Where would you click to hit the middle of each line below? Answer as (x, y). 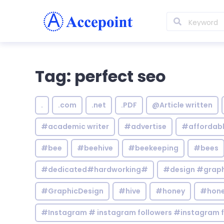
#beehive (95, 148)
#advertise (145, 126)
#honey (170, 191)
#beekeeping (153, 148)
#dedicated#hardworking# (94, 169)
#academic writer (75, 126)
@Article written (182, 105)
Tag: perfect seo (100, 76)
